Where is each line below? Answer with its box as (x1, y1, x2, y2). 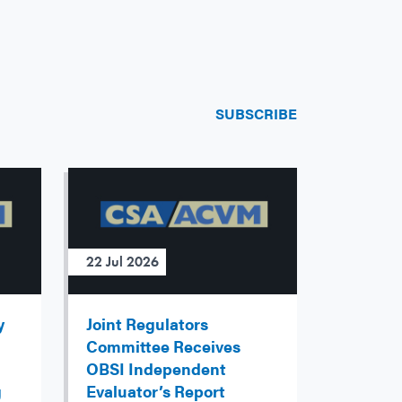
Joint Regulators (86, 312, 208, 336)
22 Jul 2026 (86, 252, 159, 272)
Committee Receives (86, 335, 240, 358)
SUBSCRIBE (215, 103, 297, 125)
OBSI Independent (86, 357, 226, 380)
